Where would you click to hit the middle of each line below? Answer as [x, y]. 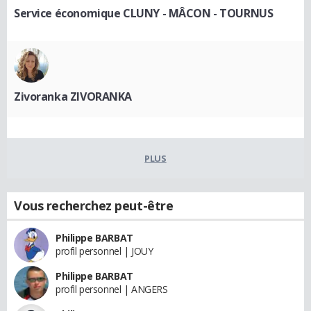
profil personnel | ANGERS [112, 289]
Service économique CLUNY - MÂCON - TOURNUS [144, 13]
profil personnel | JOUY [104, 251]
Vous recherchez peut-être [94, 205]
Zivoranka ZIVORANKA [73, 96]
